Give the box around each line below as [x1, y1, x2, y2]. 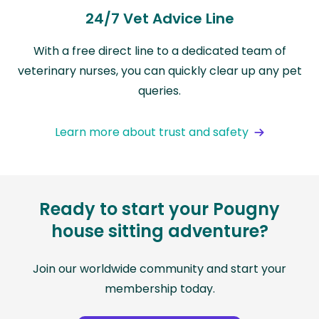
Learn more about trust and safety [55, 124, 249, 141]
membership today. [104, 281, 215, 298]
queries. [138, 83, 181, 100]
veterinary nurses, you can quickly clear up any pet [17, 63, 302, 80]
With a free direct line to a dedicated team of [33, 43, 286, 60]
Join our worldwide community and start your [33, 261, 286, 278]
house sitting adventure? [51, 219, 268, 244]
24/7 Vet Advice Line [85, 9, 234, 29]
